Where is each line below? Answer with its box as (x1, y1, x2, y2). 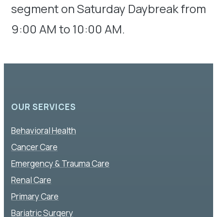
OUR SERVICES (11, 101, 76, 112)
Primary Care (11, 190, 59, 202)
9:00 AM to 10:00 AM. (11, 20, 125, 37)
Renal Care (11, 174, 51, 186)
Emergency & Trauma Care (11, 157, 109, 169)
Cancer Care (11, 141, 58, 153)
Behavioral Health (11, 124, 76, 136)
